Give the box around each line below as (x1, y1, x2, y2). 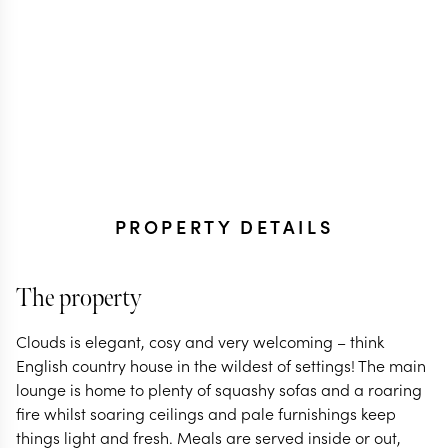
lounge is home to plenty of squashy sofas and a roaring (16, 378, 422, 400)
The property (16, 283, 141, 314)
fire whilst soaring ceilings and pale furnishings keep (16, 402, 396, 424)
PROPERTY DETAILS (114, 214, 334, 239)
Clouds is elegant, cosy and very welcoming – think (16, 330, 384, 352)
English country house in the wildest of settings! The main (16, 354, 426, 376)
